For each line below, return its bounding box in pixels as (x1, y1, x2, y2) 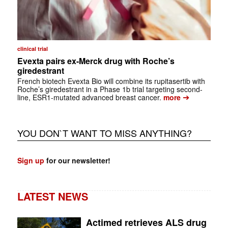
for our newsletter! (44, 155, 110, 165)
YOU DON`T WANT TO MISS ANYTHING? (17, 126, 192, 139)
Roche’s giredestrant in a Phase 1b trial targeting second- (17, 83, 203, 94)
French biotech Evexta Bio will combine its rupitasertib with (17, 75, 205, 86)
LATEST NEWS (17, 188, 88, 204)
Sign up (17, 155, 44, 165)
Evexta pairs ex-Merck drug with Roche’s (17, 54, 175, 67)
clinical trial (17, 44, 48, 52)
